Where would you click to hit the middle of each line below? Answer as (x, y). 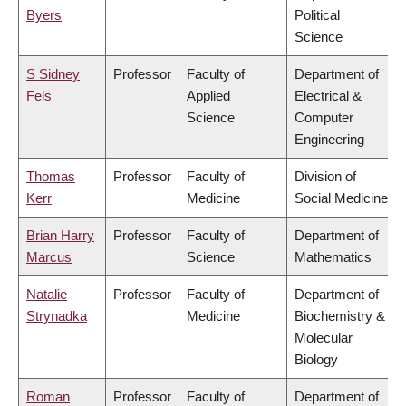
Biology (316, 360)
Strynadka (57, 316)
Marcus (49, 257)
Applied (208, 96)
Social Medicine (341, 198)
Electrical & (328, 96)
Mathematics (333, 257)
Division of (325, 177)
